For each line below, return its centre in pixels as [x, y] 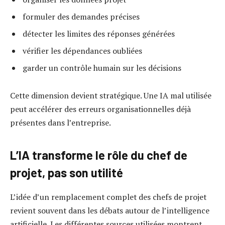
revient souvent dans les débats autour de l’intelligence [110, 210]
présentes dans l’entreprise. [61, 123]
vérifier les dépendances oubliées [82, 50]
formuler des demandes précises [81, 16]
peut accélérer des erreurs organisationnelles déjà [100, 109]
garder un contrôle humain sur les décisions [102, 68]
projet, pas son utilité [67, 172]
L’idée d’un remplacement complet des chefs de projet [108, 197]
